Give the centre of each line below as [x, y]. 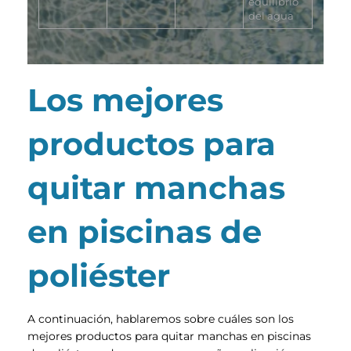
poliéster [99, 275]
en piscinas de [145, 231]
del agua [271, 16]
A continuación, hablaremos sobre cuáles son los [161, 318]
